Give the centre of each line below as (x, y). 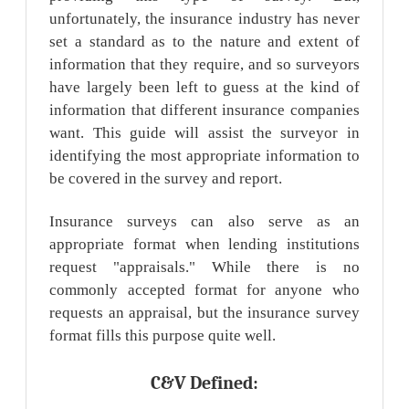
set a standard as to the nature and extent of (204, 42)
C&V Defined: (204, 383)
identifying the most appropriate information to (204, 156)
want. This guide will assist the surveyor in (204, 133)
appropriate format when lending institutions (204, 244)
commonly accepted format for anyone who (204, 289)
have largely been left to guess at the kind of (204, 88)
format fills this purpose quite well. (163, 335)
